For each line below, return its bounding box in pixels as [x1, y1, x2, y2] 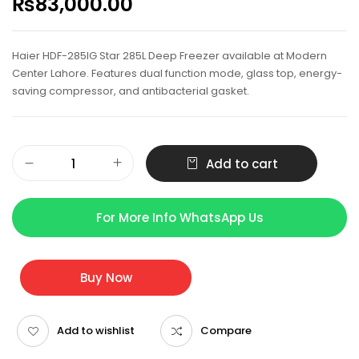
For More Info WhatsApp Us [95, 209, 264, 227]
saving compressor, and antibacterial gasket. [12, 83, 249, 99]
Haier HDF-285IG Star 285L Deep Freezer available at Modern [12, 48, 327, 64]
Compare [200, 323, 252, 339]
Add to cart [205, 155, 278, 173]
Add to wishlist [57, 323, 135, 339]
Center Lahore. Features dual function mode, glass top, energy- [12, 66, 342, 82]
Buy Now [79, 269, 132, 287]
